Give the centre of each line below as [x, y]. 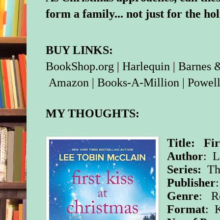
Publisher [192, 182]
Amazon [69, 82]
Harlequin [146, 66]
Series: [186, 169]
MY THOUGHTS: [93, 113]
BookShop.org [80, 66]
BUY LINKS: [80, 50]
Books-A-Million [138, 82]
